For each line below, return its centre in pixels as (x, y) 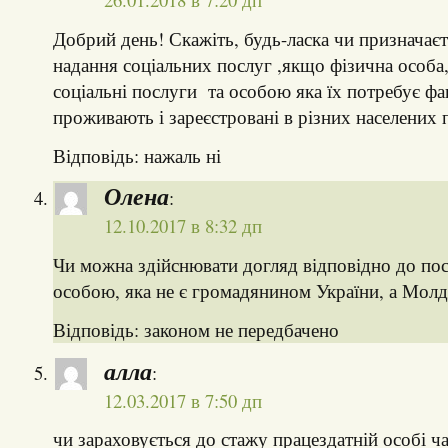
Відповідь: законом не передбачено (195, 329)
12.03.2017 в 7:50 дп (182, 400)
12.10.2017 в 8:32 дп (182, 226)
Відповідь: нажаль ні (136, 155)
